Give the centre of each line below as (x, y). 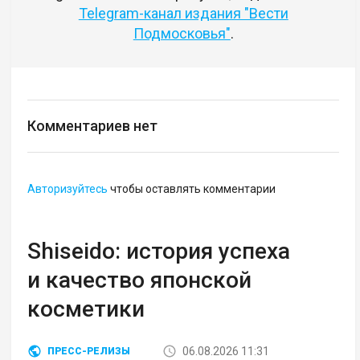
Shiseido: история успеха (159, 252)
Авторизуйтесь (68, 189)
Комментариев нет (93, 126)
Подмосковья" (182, 34)
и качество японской (140, 280)
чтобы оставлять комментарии (192, 189)
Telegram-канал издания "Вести (183, 14)
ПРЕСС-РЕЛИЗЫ (89, 352)
